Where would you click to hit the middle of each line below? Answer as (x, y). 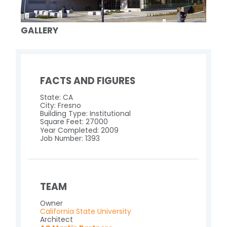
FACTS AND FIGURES (87, 81)
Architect (56, 220)
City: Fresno (60, 105)
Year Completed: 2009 (79, 130)
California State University (85, 212)
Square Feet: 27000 (74, 122)
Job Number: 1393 (70, 138)
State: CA (56, 97)
